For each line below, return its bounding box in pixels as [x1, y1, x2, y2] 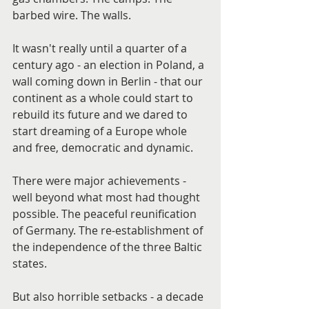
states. [12, 256, 47, 271]
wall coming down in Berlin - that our [12, 74, 206, 89]
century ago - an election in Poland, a [12, 57, 207, 72]
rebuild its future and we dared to [12, 107, 190, 122]
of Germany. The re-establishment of [12, 223, 206, 238]
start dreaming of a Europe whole [12, 123, 190, 139]
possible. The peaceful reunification [12, 206, 199, 221]
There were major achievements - [12, 173, 189, 188]
